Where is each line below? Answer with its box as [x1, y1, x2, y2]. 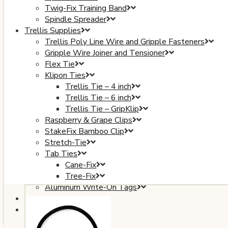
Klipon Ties [45, 69, 85, 81]
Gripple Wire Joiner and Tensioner [45, 47, 165, 59]
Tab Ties [45, 148, 77, 159]
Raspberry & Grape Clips [45, 114, 132, 126]
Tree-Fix [65, 170, 96, 182]
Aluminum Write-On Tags [45, 181, 137, 193]
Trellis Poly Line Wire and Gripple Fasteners [45, 36, 205, 47]
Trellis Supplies [24, 24, 81, 36]
